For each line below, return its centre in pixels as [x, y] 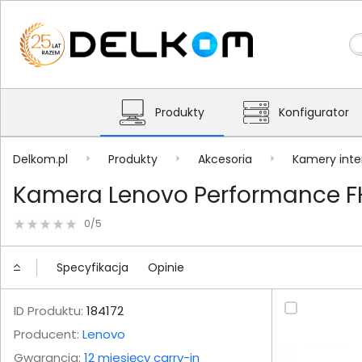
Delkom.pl [40, 159]
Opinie [166, 267]
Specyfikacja [93, 267]
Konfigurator [314, 112]
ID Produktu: [48, 311]
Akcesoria [225, 159]
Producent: [48, 334]
